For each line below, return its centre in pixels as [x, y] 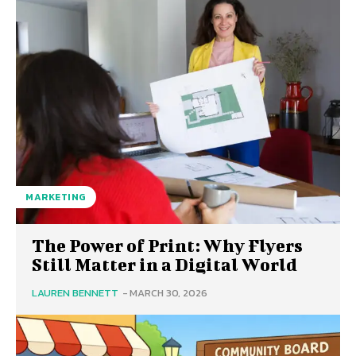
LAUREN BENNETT [75, 293]
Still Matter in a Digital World [164, 264]
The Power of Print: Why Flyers [167, 245]
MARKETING [56, 197]
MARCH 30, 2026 [168, 293]
